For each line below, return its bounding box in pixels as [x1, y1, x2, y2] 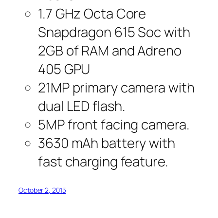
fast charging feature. [38, 152, 168, 170]
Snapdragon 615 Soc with [38, 22, 190, 41]
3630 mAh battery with [38, 133, 175, 152]
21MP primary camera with [38, 78, 195, 96]
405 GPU [38, 59, 91, 78]
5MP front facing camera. [38, 115, 190, 133]
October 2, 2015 [18, 185, 66, 195]
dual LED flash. [38, 96, 126, 115]
